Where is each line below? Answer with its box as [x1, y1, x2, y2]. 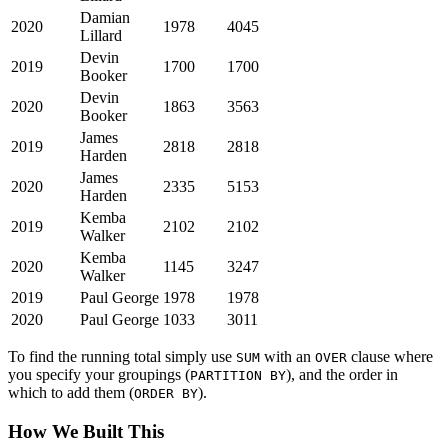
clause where [347, 348, 433, 366]
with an [260, 348, 315, 366]
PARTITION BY [190, 368, 286, 384]
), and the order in [286, 366, 398, 384]
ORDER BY [134, 386, 198, 402]
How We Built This [8, 420, 164, 442]
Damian [80, 9, 130, 27]
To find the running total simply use [8, 348, 236, 366]
